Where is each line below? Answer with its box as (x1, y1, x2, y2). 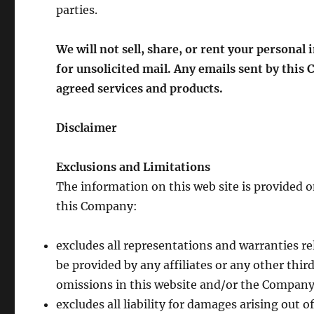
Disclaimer (56, 121, 118, 135)
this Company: (56, 199, 138, 213)
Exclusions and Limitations (56, 160, 211, 174)
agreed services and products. (56, 81, 224, 95)
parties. (56, 3, 98, 17)
